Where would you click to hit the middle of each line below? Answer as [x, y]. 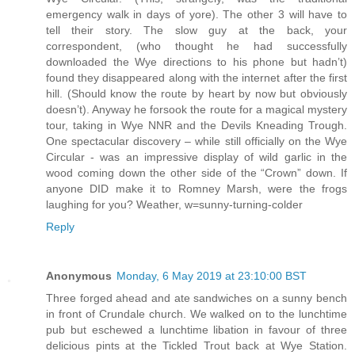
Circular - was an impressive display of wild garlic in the [197, 157]
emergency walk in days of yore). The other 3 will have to [197, 15]
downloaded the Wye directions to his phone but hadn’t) [197, 62]
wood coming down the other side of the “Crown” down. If [197, 173]
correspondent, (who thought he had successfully [197, 46]
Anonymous [79, 276]
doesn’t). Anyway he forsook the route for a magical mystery [197, 110]
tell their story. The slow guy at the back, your [197, 31]
